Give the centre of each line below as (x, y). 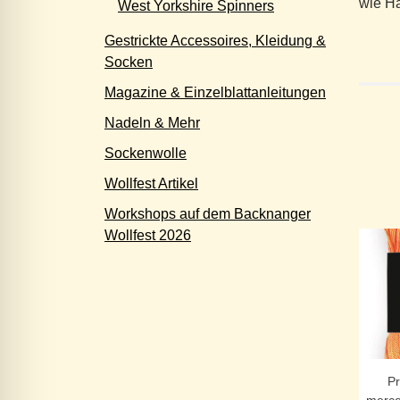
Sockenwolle (146, 153)
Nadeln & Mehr (152, 123)
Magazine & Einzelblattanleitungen (215, 92)
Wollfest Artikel (151, 183)
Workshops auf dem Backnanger (208, 214)
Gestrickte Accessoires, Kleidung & (215, 41)
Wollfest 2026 (148, 235)
